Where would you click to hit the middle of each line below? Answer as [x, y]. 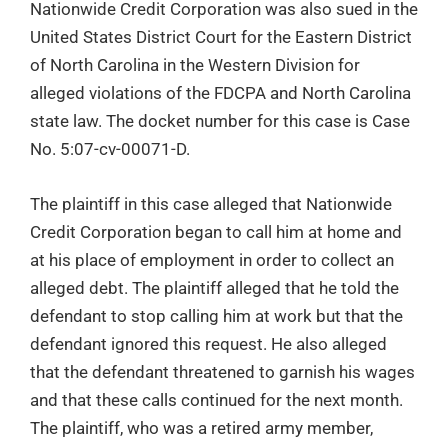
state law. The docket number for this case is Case [220, 120]
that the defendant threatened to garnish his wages [222, 371]
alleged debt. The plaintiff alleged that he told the [214, 287]
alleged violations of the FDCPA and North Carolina [220, 92]
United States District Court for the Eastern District [221, 36]
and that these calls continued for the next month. [216, 399]
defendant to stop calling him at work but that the [216, 315]
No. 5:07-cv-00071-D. [110, 148]
